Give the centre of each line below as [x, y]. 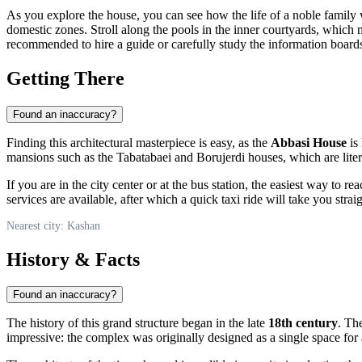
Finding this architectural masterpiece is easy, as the [139, 142]
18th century [303, 323]
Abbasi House [309, 142]
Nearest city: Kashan [53, 225]
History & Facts [73, 259]
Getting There [65, 78]
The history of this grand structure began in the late [137, 323]
